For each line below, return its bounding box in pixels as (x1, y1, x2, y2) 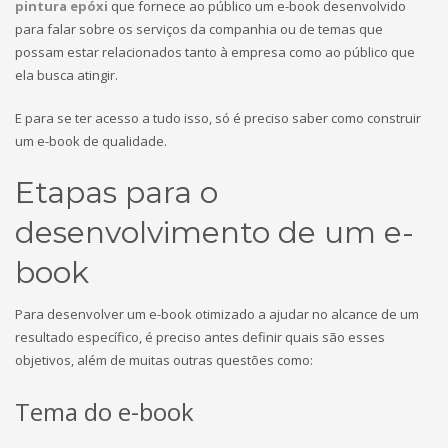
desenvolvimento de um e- (15, 214, 414, 251)
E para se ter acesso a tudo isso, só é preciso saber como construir (15, 109, 421, 127)
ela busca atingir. (15, 66, 118, 84)
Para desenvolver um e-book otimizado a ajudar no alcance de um (15, 305, 419, 323)
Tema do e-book (15, 395, 194, 428)
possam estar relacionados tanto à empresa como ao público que (15, 43, 415, 61)
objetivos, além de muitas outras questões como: (15, 351, 313, 369)
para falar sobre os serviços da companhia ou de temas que (15, 20, 383, 38)
